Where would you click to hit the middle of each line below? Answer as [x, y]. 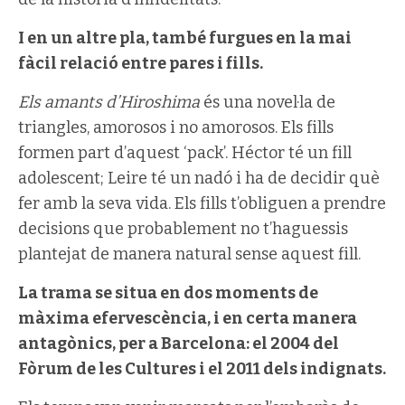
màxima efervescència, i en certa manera [188, 318]
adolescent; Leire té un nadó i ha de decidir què [199, 178]
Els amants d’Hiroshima [109, 102]
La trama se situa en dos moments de [168, 292]
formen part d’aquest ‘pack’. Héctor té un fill [185, 152]
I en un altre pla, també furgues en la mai [185, 38]
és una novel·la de [268, 102]
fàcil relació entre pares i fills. [141, 63]
